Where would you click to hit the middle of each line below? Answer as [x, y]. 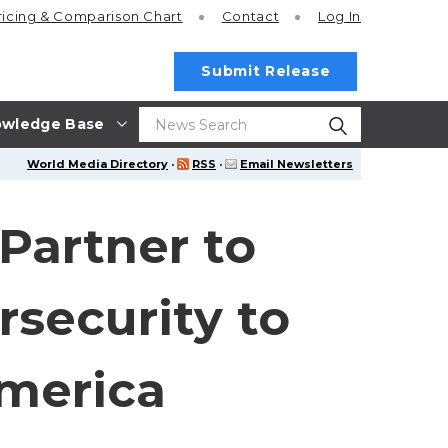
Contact [250, 16]
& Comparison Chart [111, 16]
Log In [339, 16]
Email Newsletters [296, 164]
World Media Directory [97, 164]
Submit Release [266, 71]
